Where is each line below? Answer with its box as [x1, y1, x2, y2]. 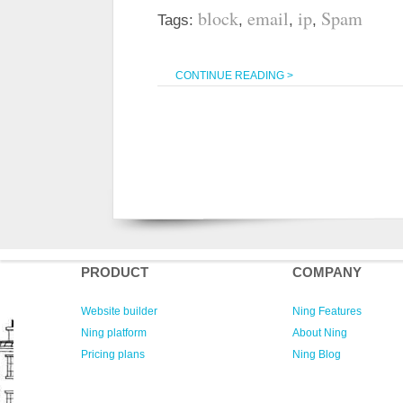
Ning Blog [292, 348, 341, 361]
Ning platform [81, 327, 147, 339]
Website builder [81, 305, 157, 318]
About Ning [292, 327, 347, 339]
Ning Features [292, 305, 362, 318]
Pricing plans [81, 348, 145, 361]
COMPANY [292, 265, 362, 280]
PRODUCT [81, 265, 148, 280]
